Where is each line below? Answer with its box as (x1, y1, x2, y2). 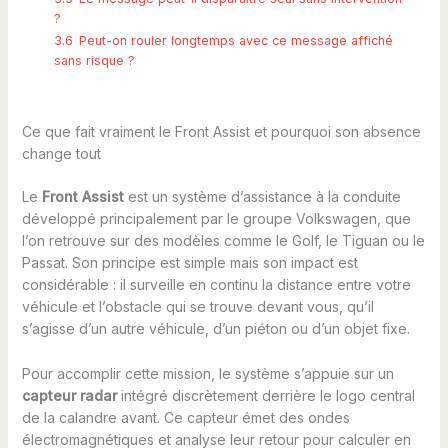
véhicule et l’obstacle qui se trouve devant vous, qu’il (21, 298, 374, 316)
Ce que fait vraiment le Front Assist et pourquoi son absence (21, 123, 421, 141)
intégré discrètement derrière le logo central (116, 386, 415, 404)
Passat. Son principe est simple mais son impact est (21, 254, 358, 272)
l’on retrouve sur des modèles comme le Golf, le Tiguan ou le (21, 232, 425, 250)
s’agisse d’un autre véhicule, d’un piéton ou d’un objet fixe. (21, 320, 410, 338)
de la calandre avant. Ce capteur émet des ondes (21, 408, 350, 426)
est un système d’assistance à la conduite (123, 188, 401, 206)
